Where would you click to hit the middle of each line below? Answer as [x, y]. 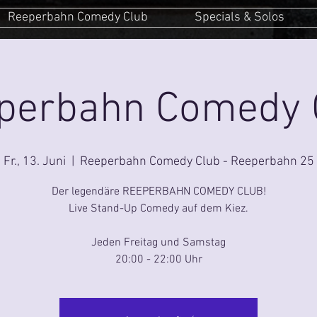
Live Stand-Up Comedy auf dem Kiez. [158, 208]
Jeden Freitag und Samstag [158, 242]
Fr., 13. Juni [34, 161]
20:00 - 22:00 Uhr [158, 259]
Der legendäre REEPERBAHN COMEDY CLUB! [158, 191]
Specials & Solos [239, 17]
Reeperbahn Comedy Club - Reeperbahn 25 [197, 161]
